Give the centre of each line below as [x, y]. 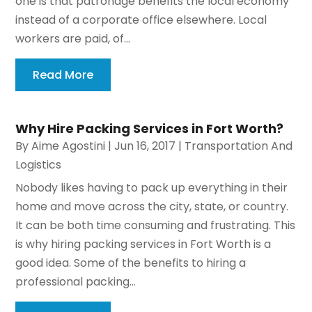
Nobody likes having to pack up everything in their [152, 188]
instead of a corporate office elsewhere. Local [141, 20]
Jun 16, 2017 [145, 146]
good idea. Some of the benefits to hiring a [131, 263]
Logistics [39, 165]
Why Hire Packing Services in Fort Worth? [150, 129]
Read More [63, 75]
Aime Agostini [69, 146]
